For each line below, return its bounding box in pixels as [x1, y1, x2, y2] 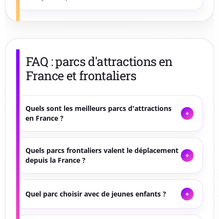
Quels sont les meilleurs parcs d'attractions [25, 104, 172, 113]
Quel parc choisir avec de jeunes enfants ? [25, 189, 166, 199]
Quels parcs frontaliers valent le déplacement [25, 146, 178, 155]
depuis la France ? [25, 155, 86, 165]
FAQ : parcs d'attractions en [26, 53, 173, 70]
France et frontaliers [26, 67, 136, 84]
